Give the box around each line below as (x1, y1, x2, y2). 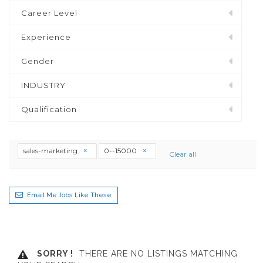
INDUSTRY (21, 80, 66, 90)
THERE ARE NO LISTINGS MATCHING (73, 248, 238, 258)
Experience (21, 32, 71, 42)
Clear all (169, 150, 196, 159)
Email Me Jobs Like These (27, 191, 112, 199)
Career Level (21, 8, 77, 18)
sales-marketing (23, 146, 79, 155)
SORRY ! (35, 248, 73, 258)
